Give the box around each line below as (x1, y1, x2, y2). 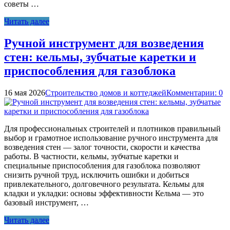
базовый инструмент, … (4, 198, 89, 207)
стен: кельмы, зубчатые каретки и (4, 50, 196, 64)
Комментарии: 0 (166, 88, 223, 97)
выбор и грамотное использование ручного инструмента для (4, 133, 218, 142)
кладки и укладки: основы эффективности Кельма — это (4, 188, 204, 198)
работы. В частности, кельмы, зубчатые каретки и (4, 151, 179, 161)
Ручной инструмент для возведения (4, 36, 204, 50)
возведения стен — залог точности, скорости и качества (4, 142, 200, 151)
